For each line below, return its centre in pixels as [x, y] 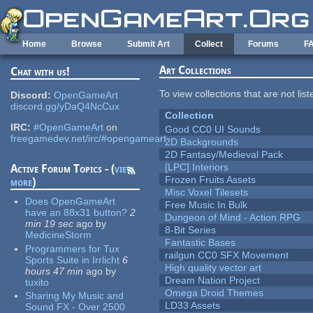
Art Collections [196, 71]
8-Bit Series [191, 230]
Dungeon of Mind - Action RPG [233, 218]
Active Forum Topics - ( [63, 169]
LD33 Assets [193, 306]
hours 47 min [54, 271]
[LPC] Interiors [197, 167]
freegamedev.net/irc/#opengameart [89, 139]
